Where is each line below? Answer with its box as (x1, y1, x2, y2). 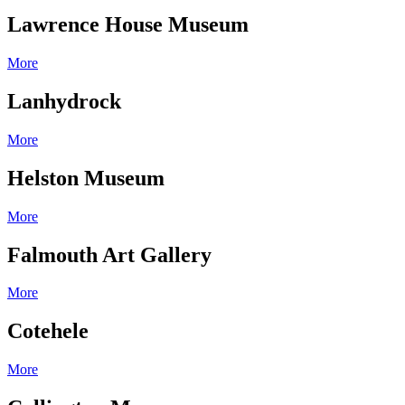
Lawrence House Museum (7, 13, 249, 37)
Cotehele (7, 319, 89, 344)
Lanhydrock (7, 89, 121, 113)
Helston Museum (7, 165, 165, 190)
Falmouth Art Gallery (7, 242, 212, 267)
